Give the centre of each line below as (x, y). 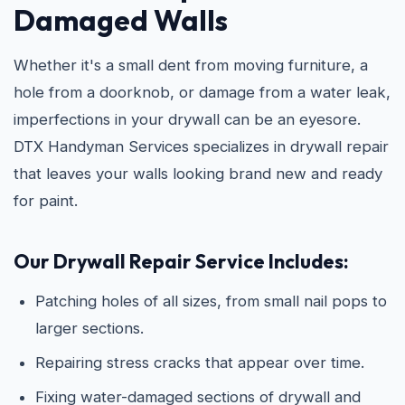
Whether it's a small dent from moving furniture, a (191, 65)
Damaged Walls (121, 20)
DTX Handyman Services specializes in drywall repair (201, 146)
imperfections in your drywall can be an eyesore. (187, 119)
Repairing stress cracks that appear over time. (200, 363)
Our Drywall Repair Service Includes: (181, 261)
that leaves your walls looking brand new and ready (198, 174)
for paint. (46, 201)
